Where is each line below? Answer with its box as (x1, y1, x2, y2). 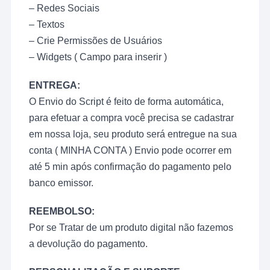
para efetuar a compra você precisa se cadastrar (29, 113, 234, 124)
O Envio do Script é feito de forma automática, (29, 96, 224, 107)
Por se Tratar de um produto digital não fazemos (29, 222, 234, 233)
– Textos (29, 19, 65, 30)
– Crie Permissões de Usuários (29, 36, 163, 46)
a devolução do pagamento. (29, 239, 148, 250)
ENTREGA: (29, 80, 81, 91)
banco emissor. (29, 178, 94, 189)
